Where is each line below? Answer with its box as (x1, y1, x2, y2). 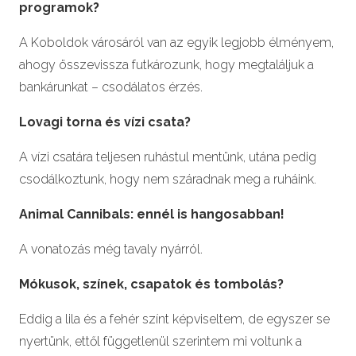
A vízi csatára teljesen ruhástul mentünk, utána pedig (19, 149, 316, 164)
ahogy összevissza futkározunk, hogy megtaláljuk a (19, 56, 314, 72)
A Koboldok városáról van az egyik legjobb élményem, (19, 34, 334, 50)
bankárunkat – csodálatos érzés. (19, 79, 203, 95)
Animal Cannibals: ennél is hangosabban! (19, 206, 284, 222)
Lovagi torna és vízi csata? (19, 114, 191, 130)
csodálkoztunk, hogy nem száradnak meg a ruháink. (19, 171, 316, 187)
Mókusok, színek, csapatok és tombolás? (19, 276, 284, 292)
